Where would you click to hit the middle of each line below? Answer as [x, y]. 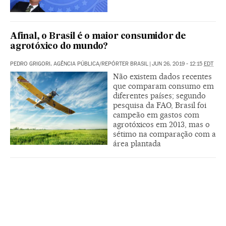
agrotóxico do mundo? [59, 46]
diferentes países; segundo [159, 95]
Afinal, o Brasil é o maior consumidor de [98, 36]
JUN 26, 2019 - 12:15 [178, 64]
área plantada [137, 143]
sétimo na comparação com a [164, 134]
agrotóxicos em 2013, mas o [161, 124]
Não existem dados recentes [162, 76]
